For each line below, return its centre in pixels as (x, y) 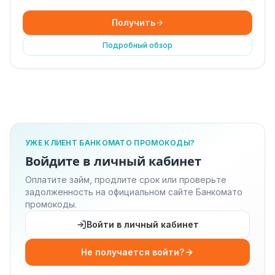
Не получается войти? (133, 252)
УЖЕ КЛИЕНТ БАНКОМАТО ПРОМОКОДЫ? (110, 143)
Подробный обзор (137, 45)
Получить (133, 22)
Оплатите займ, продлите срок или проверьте (126, 180)
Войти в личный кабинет (142, 224)
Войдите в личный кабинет (113, 161)
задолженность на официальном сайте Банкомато (134, 192)
